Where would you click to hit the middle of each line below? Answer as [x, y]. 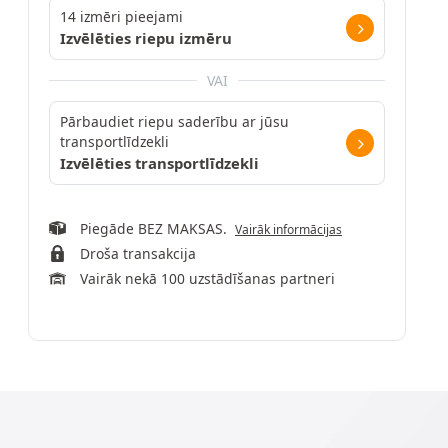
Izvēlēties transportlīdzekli [159, 163]
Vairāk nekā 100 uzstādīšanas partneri [207, 278]
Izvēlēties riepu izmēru [146, 38]
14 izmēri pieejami [121, 16]
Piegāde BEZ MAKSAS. [157, 228]
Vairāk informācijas [288, 229]
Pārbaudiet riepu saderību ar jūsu [174, 121]
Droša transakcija [137, 253]
